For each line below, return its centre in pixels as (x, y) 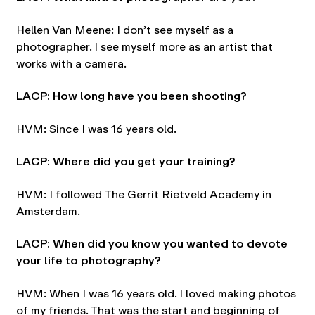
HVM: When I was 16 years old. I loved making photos (156, 293)
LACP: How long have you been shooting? (131, 96)
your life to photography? (88, 261)
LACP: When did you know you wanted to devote (152, 244)
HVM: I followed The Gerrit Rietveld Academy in (143, 194)
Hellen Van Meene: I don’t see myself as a (124, 30)
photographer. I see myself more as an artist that (144, 46)
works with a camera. (71, 63)
